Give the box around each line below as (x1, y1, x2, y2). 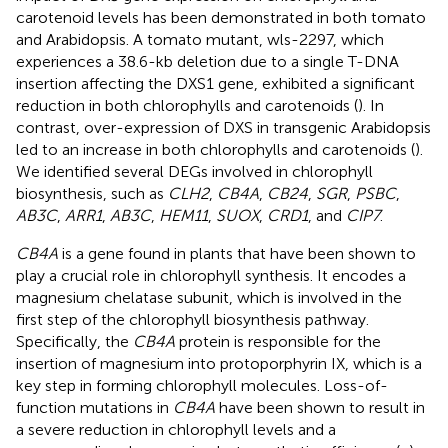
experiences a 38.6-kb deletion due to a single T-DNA (16, 51, 399, 71)
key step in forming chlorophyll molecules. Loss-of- (16, 375, 388, 395)
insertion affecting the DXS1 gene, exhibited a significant (16, 73, 415, 93)
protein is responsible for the (175, 331, 381, 351)
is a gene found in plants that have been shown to (58, 243, 416, 263)
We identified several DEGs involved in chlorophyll (16, 161, 373, 181)
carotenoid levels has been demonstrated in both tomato (16, 7, 426, 27)
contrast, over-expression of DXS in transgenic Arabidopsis (16, 117, 431, 137)
